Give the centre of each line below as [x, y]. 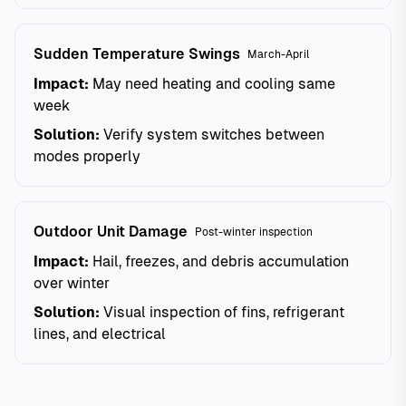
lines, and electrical [100, 334]
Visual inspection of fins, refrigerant [222, 312]
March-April [278, 54]
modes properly [87, 156]
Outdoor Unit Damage [111, 232]
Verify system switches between [212, 135]
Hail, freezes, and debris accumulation [219, 261]
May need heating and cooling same [212, 84]
